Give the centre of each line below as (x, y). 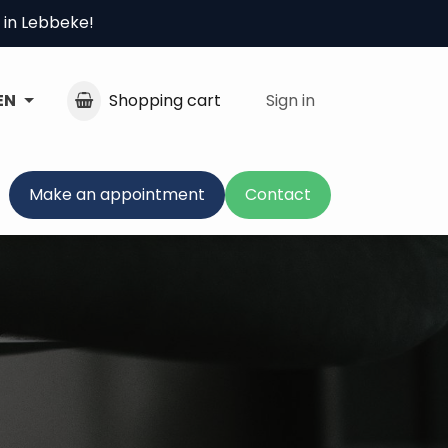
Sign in (290, 100)
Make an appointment (117, 194)
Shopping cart (165, 100)
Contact (278, 194)
